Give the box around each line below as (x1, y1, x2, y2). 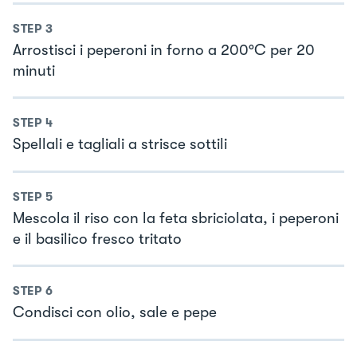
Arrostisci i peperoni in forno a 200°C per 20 (13, 41, 315, 59)
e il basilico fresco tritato (13, 229, 182, 248)
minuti (13, 61, 55, 80)
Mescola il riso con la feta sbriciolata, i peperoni (13, 209, 339, 227)
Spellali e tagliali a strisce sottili (13, 135, 227, 154)
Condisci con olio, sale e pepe (13, 304, 217, 322)
